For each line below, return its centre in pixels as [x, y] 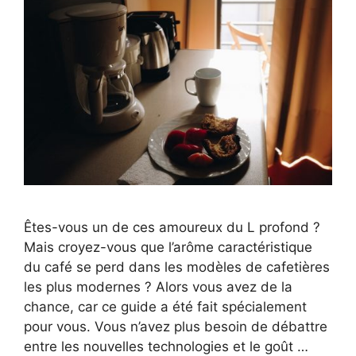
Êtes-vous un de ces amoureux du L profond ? [172, 228]
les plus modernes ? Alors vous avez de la [158, 287]
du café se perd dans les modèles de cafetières [177, 267]
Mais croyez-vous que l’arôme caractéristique [168, 248]
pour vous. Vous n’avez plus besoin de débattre [176, 327]
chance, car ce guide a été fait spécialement [165, 307]
